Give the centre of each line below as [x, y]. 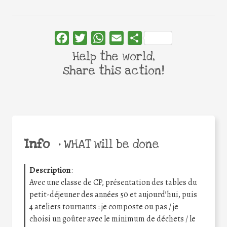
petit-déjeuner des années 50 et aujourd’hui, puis [113, 194]
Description [50, 170]
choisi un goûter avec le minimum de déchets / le [112, 219]
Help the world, [113, 57]
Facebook [85, 38]
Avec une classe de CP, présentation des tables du [113, 182]
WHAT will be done [110, 144]
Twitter [100, 38]
